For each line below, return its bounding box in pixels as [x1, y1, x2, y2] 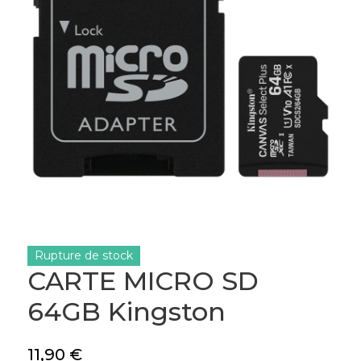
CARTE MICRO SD [27, 265, 259, 297]
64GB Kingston [27, 296, 226, 328]
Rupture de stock [35, 248, 133, 263]
